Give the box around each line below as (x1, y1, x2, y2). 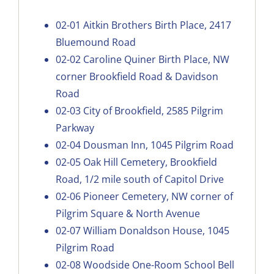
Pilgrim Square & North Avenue (55, 206, 200, 220)
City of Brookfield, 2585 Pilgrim (83, 103, 223, 117)
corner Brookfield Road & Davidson (55, 69, 218, 83)
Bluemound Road (55, 35, 136, 49)
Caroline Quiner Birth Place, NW (83, 52, 229, 66)
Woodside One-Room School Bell (83, 257, 234, 272)
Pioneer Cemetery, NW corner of (83, 189, 233, 203)
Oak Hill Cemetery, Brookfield (83, 155, 217, 169)
